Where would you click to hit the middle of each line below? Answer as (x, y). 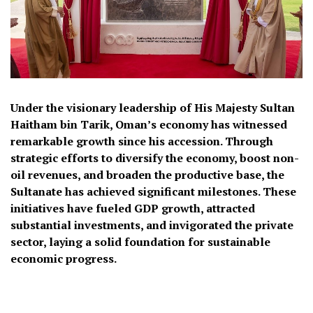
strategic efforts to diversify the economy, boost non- (155, 158)
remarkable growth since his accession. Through (142, 141)
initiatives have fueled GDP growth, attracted (133, 208)
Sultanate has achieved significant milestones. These (153, 191)
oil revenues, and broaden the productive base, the (147, 174)
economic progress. (64, 258)
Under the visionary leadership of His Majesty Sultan (153, 107)
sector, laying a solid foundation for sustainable (140, 241)
